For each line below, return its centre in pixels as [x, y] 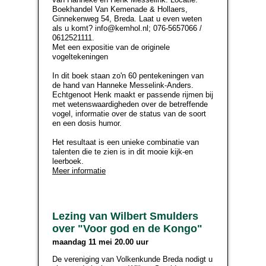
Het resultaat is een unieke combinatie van [126, 142]
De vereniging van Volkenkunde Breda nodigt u [132, 259]
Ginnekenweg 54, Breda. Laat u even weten [127, 19]
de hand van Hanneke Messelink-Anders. [123, 85]
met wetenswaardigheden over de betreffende [130, 104]
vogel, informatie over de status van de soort [129, 114]
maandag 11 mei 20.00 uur [100, 242]
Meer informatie [79, 171]
